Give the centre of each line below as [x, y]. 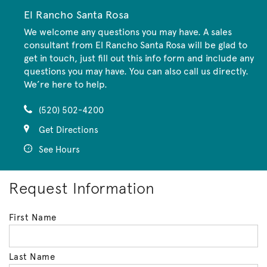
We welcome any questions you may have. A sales [128, 32]
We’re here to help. [66, 84]
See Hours [59, 149]
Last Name [32, 257]
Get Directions [69, 130]
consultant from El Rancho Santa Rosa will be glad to [136, 45]
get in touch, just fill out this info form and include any [139, 58]
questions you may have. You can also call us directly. [136, 71]
